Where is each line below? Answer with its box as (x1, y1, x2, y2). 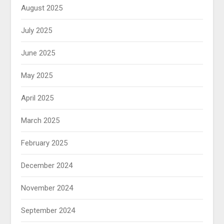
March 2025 (21, 115, 60, 125)
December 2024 (21, 160, 73, 170)
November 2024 (21, 183, 73, 192)
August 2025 (21, 3, 63, 12)
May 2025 (21, 70, 53, 80)
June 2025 (21, 48, 55, 57)
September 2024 (21, 205, 75, 215)
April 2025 (21, 93, 54, 102)
